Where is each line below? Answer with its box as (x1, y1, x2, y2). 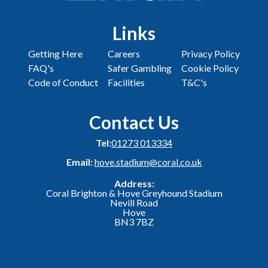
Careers (108, 48, 140, 60)
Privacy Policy (181, 48, 240, 60)
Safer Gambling (108, 62, 172, 74)
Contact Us (89, 111, 179, 133)
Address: (114, 178, 154, 190)
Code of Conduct (28, 77, 98, 89)
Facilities (108, 77, 145, 89)
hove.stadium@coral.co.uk (94, 156, 202, 168)
